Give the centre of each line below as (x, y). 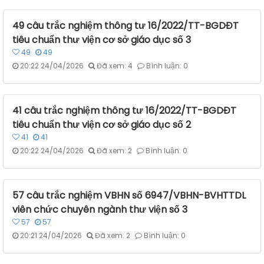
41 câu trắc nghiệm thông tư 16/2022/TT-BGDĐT (124, 111)
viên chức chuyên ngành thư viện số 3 (100, 210)
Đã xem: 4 (115, 66)
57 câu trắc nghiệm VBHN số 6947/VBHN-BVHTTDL (129, 196)
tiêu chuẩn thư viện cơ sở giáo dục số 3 (102, 40)
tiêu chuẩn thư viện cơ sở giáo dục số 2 (102, 125)
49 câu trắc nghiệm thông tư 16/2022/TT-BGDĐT (126, 26)
